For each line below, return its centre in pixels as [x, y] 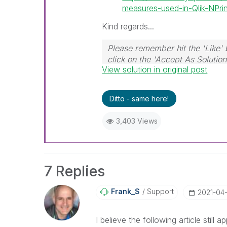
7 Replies [74, 171]
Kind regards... [128, 26]
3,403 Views [137, 121]
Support [159, 191]
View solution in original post [155, 69]
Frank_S [125, 191]
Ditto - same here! [139, 98]
